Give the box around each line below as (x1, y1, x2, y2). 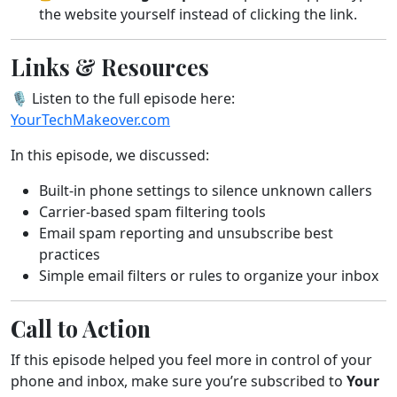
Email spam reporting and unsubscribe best (39, 223, 333, 243)
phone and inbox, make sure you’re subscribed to (11, 371, 346, 391)
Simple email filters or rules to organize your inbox (39, 266, 378, 285)
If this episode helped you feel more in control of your (11, 350, 372, 370)
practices (39, 245, 100, 264)
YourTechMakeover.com (11, 110, 170, 129)
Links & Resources (11, 52, 209, 82)
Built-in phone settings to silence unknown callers (39, 181, 372, 200)
